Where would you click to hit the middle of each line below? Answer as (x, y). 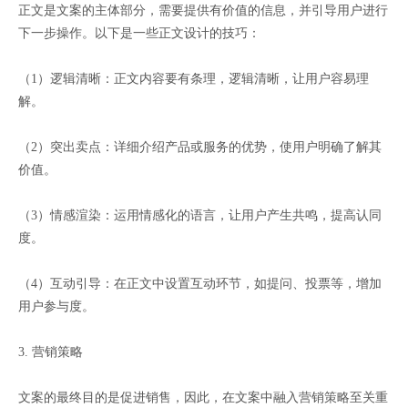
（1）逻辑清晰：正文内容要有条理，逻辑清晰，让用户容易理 (194, 78)
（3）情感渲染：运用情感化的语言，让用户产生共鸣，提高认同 (200, 215)
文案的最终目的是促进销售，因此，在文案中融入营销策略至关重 (203, 397)
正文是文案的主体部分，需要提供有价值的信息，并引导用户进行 (203, 10)
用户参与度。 (56, 306)
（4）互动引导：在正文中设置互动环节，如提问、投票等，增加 (200, 283)
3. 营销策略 (51, 352)
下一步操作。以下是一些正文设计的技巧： (139, 33)
